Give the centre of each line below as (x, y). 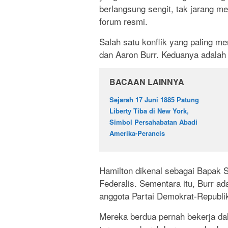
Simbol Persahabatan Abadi (153, 122)
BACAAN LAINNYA (147, 82)
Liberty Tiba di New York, (149, 111)
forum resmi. (123, 21)
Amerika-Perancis (137, 133)
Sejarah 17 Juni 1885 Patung (154, 100)
